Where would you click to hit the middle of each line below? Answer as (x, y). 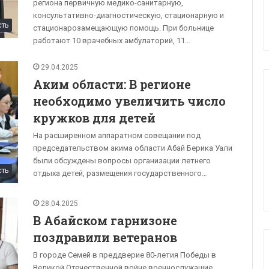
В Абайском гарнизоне (105, 221)
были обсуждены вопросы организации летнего (122, 160)
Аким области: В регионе (112, 84)
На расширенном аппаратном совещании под (117, 135)
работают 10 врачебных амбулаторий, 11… (112, 40)
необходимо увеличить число (129, 101)
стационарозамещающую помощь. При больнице (123, 28)
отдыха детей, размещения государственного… (120, 173)
